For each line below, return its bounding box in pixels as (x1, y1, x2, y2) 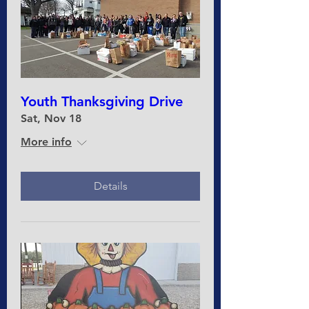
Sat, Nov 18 (21, 112, 81, 125)
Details (93, 179, 128, 192)
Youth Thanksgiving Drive (21, 93, 183, 110)
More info (21, 135, 72, 148)
